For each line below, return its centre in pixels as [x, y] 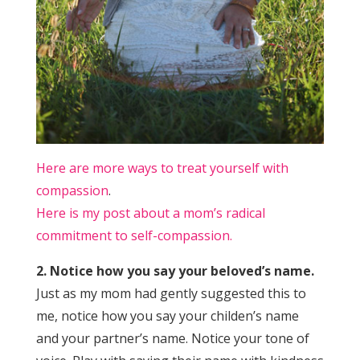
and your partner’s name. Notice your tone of [172, 339]
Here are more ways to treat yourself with [162, 168]
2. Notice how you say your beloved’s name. [175, 271]
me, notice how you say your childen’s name [167, 316]
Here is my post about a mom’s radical [150, 213]
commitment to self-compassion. [134, 236]
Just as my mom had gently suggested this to [171, 294]
